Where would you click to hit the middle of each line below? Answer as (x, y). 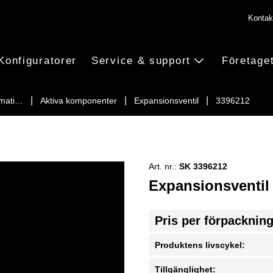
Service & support (141, 60)
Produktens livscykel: (201, 245)
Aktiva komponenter (79, 101)
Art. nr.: (163, 166)
